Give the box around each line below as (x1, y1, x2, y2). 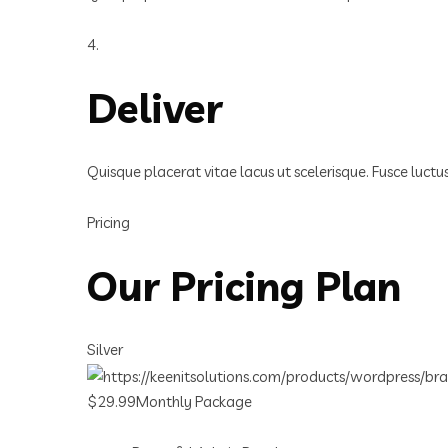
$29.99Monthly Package (87, 391, 252, 411)
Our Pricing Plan (87, 261, 401, 312)
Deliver (87, 83, 223, 134)
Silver (87, 340, 123, 360)
